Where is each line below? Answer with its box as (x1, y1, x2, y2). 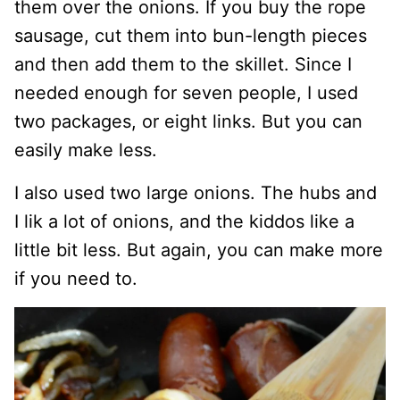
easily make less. (14, 138, 157, 161)
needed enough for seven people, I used (14, 81, 358, 104)
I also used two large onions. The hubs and (14, 181, 377, 204)
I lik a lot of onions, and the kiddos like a (14, 210, 354, 232)
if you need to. (14, 267, 137, 289)
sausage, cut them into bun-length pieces (14, 24, 367, 46)
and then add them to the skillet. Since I (14, 53, 352, 75)
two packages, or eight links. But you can (14, 110, 362, 132)
